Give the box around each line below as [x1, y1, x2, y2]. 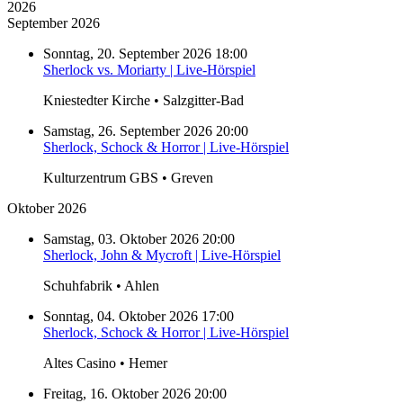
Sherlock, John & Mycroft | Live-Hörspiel [43, 247, 281, 264]
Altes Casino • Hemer [43, 355, 167, 372]
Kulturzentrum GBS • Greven [43, 170, 213, 186]
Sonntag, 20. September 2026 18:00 [43, 46, 247, 62]
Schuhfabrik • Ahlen [43, 278, 159, 294]
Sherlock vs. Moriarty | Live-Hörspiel [43, 62, 255, 78]
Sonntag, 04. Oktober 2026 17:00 [43, 309, 234, 325]
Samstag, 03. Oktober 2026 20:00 [43, 231, 235, 247]
